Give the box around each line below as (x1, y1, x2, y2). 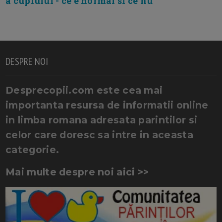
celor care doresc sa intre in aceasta (5, 128, 193, 141)
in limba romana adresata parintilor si (5, 113, 198, 126)
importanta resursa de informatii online (5, 99, 209, 111)
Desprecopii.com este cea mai (5, 84, 163, 96)
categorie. (5, 143, 59, 156)
